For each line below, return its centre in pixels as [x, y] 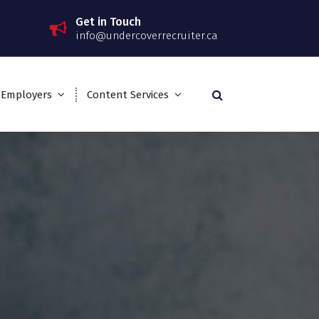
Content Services [127, 94]
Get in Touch [108, 21]
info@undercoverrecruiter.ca [146, 35]
